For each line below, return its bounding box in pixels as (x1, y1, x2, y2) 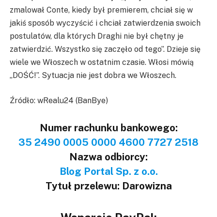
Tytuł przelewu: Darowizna (45, 179, 172, 192)
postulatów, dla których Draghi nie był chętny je (10, 31, 184, 41)
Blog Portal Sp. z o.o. (59, 165, 158, 177)
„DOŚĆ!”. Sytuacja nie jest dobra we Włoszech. (10, 71, 176, 80)
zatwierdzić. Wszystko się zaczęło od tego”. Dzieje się (10, 45, 201, 54)
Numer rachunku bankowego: (39, 121, 178, 134)
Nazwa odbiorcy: (69, 150, 148, 163)
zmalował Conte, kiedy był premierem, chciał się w (10, 5, 193, 15)
